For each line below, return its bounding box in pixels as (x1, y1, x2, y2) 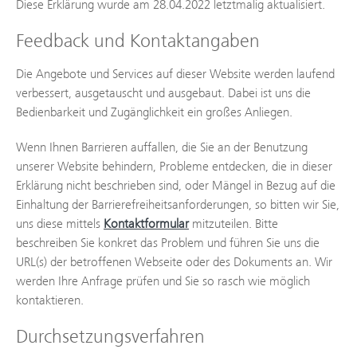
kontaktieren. (16, 292, 84, 308)
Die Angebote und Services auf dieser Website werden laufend (16, 66, 335, 81)
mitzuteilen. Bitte (189, 216, 278, 231)
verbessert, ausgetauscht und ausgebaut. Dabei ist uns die (16, 85, 311, 100)
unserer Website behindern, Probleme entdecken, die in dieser (16, 159, 332, 174)
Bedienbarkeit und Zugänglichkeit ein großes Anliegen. (16, 104, 292, 120)
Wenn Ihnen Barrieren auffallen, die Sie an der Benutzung (16, 139, 308, 155)
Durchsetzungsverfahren (16, 325, 205, 347)
